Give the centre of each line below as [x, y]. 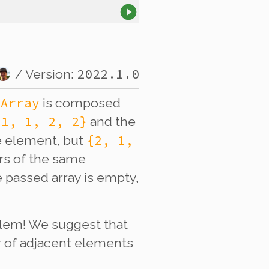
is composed [80, 103]
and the [111, 121]
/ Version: [46, 74]
